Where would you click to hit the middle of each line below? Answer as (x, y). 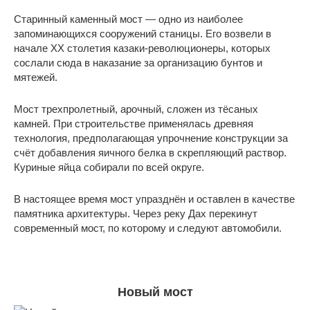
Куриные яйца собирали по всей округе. (109, 167)
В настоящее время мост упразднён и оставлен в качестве (154, 199)
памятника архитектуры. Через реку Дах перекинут (136, 213)
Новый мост (155, 292)
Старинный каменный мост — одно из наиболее (128, 19)
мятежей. (36, 77)
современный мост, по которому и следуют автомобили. (148, 228)
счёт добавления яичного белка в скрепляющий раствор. (150, 152)
